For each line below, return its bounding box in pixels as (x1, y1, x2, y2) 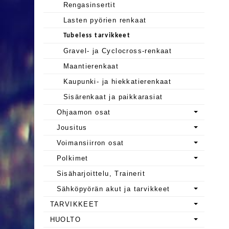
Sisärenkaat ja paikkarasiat (63, 93, 163, 101)
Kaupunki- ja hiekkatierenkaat (63, 77, 172, 85)
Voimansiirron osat (56, 139, 124, 147)
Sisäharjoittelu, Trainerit (56, 169, 146, 177)
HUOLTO (50, 215, 81, 223)
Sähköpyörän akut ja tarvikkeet (56, 185, 170, 193)
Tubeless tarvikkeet (63, 32, 131, 39)
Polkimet (56, 154, 88, 162)
